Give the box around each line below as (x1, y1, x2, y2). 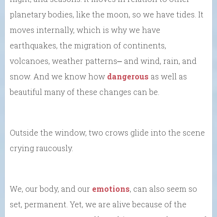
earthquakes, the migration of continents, (10, 40, 166, 50)
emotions (90, 183, 130, 194)
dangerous (107, 71, 149, 81)
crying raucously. (10, 142, 73, 153)
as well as (149, 71, 187, 81)
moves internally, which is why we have (10, 24, 160, 35)
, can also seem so (130, 183, 197, 194)
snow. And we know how (10, 71, 107, 81)
